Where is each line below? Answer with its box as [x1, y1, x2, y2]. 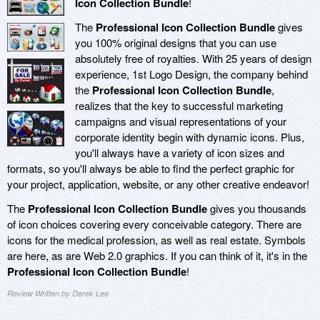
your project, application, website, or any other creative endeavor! [7, 176, 309, 192]
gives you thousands [207, 201, 306, 216]
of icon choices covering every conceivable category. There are [7, 216, 301, 232]
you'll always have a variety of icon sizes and [75, 145, 284, 161]
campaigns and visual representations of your [75, 114, 286, 129]
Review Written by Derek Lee [7, 288, 109, 299]
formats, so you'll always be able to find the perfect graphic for [7, 161, 294, 176]
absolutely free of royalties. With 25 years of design [75, 51, 311, 66]
